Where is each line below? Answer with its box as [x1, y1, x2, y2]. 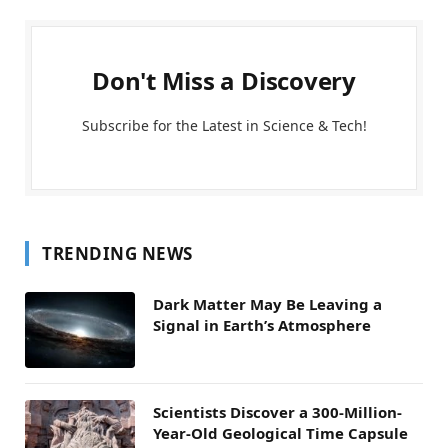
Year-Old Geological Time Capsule [153, 423, 408, 444]
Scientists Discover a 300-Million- [153, 402, 402, 423]
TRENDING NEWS [42, 242, 193, 266]
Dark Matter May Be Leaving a [153, 294, 382, 315]
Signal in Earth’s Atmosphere [153, 315, 371, 336]
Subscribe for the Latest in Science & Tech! [81, 116, 367, 136]
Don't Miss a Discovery [92, 64, 356, 98]
